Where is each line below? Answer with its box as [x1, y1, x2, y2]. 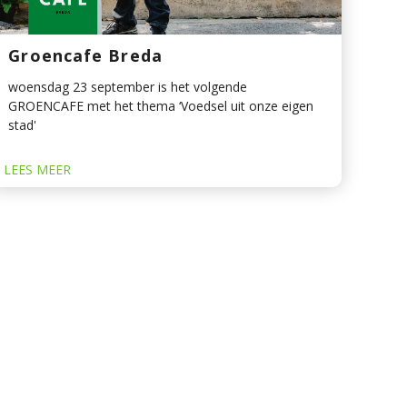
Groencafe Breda [8, 45, 163, 67]
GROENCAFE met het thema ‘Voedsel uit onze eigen [8, 97, 314, 115]
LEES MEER [4, 161, 72, 179]
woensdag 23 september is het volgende [8, 78, 248, 96]
